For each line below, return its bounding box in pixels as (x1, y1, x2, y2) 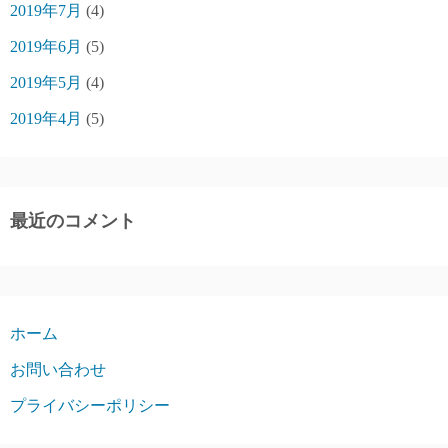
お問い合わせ (10, 361, 106, 379)
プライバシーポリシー (10, 397, 170, 415)
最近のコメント (10, 211, 136, 232)
